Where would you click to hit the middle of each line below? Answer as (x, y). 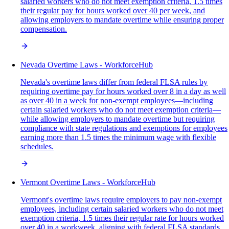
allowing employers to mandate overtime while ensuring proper (122, 20)
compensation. (44, 29)
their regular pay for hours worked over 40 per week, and (113, 11)
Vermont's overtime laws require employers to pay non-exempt (121, 200)
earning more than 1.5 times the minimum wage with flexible (118, 138)
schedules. (37, 147)
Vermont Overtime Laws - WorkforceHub (88, 182)
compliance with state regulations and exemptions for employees (124, 128)
